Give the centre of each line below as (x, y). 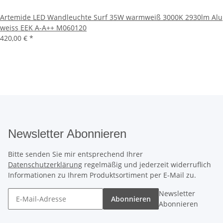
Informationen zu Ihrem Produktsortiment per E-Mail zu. (102, 175)
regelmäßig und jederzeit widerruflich (147, 165)
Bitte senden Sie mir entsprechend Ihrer (75, 154)
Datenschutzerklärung (45, 165)
